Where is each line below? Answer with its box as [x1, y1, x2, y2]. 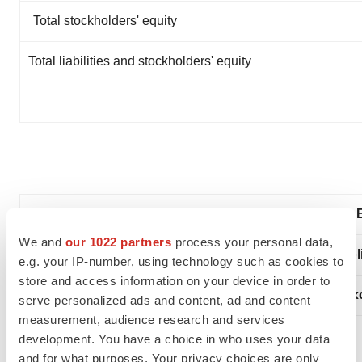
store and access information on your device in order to [19, 273, 330, 288]
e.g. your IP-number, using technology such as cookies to [19, 254, 343, 268]
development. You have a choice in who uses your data [19, 331, 330, 346]
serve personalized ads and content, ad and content [19, 293, 310, 307]
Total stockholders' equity [33, 14, 177, 27]
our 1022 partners [65, 234, 171, 249]
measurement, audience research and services [19, 312, 285, 326]
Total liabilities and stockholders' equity [28, 54, 251, 68]
